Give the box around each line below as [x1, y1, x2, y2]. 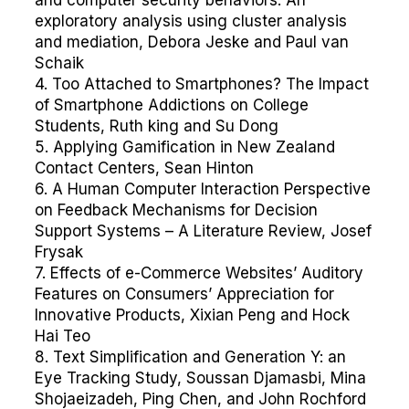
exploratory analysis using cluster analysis [35, 12, 347, 30]
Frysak [35, 243, 83, 261]
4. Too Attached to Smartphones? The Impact [35, 75, 369, 93]
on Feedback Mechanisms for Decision [35, 201, 318, 219]
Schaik [35, 54, 84, 72]
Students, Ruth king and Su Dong [35, 117, 278, 135]
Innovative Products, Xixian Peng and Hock [35, 306, 350, 324]
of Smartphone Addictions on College [35, 96, 309, 114]
